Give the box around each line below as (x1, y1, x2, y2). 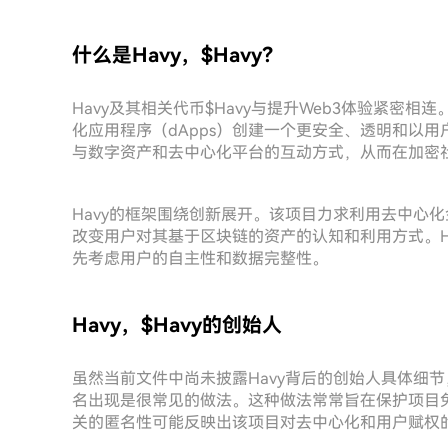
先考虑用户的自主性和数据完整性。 (72, 249, 328, 268)
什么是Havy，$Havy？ (72, 43, 282, 67)
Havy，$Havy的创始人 (72, 313, 282, 337)
